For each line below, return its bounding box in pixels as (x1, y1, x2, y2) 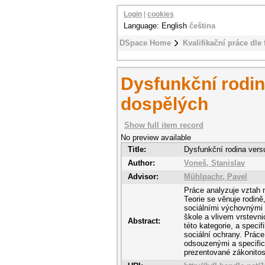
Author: (128, 159, 155, 167)
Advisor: (128, 172, 159, 181)
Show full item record (124, 121, 203, 130)
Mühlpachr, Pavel (184, 172, 247, 181)
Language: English (124, 21, 189, 30)
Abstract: (128, 216, 160, 225)
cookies (147, 11, 174, 18)
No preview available (121, 133, 191, 142)
